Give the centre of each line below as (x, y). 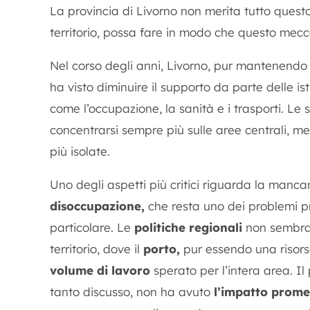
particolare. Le (92, 227)
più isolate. (80, 151)
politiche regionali (188, 227)
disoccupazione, (97, 206)
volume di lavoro (100, 270)
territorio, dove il (97, 249)
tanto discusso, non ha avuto (132, 292)
